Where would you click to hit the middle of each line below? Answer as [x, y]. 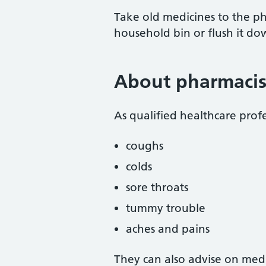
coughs [145, 146]
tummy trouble [166, 208]
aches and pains [168, 229]
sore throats [157, 187]
